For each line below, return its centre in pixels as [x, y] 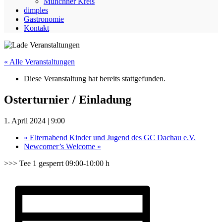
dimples [36, 10]
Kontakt [36, 28]
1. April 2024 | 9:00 [34, 120]
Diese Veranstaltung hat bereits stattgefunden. [95, 79]
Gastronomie [44, 19]
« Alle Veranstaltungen [39, 62]
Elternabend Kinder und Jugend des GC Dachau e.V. [112, 137]
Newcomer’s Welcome [60, 146]
